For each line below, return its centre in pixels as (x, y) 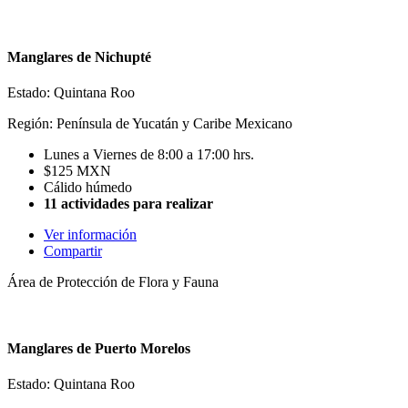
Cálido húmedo (88, 187)
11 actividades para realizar (128, 203)
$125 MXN (77, 170)
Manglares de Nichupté (79, 56)
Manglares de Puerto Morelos (99, 349)
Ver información (90, 234)
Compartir (73, 250)
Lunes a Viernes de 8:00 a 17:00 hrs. (149, 154)
